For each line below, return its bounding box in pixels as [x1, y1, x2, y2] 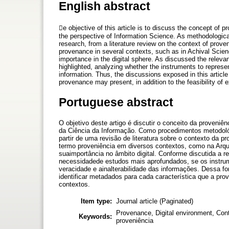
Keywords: [79, 212, 112, 220]
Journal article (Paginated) [116, 197, 193, 205]
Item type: [81, 197, 112, 205]
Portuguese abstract [59, 95, 173, 109]
